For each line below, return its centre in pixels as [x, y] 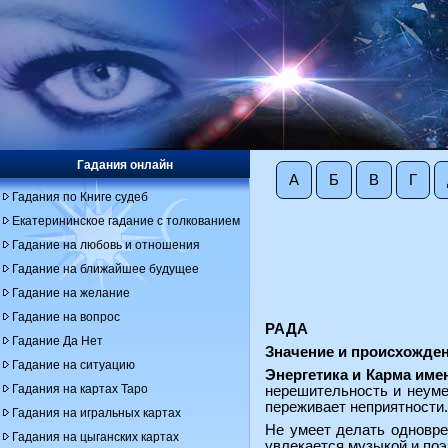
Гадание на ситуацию [73, 365]
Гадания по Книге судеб [80, 197]
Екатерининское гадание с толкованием [126, 221]
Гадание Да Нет [57, 341]
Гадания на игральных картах [96, 413]
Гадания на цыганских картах [95, 437]
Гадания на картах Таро [80, 389]
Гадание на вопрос [66, 317]
